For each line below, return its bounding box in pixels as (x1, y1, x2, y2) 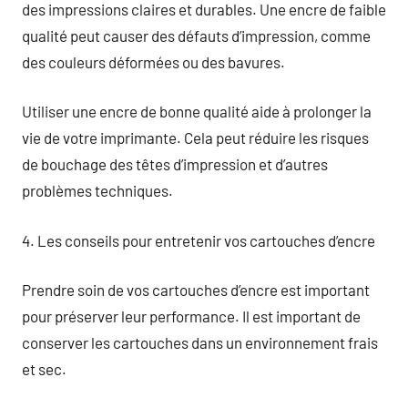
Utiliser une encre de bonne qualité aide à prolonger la (22, 102, 372, 120)
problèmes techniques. (22, 181, 173, 199)
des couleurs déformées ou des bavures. (22, 52, 285, 71)
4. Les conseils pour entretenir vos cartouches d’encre (22, 230, 375, 250)
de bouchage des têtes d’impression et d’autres (22, 155, 328, 173)
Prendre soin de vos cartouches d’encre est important (22, 280, 370, 299)
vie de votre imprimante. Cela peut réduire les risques (22, 128, 369, 147)
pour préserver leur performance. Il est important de (22, 307, 361, 325)
